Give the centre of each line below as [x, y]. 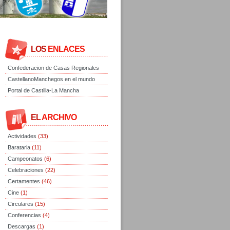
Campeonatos [25, 159]
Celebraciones [26, 170]
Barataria [19, 148]
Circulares [21, 204]
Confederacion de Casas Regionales [53, 68]
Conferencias [24, 215]
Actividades [22, 136]
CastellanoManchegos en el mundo [51, 79]
